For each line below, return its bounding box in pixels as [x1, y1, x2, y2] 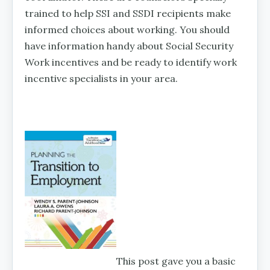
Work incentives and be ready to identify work [25, 55, 237, 68]
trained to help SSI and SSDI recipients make [25, 7, 231, 19]
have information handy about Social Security [25, 39, 233, 52]
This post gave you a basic [116, 254, 236, 267]
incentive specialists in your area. [25, 72, 178, 84]
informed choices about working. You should [25, 23, 230, 36]
